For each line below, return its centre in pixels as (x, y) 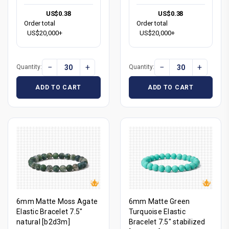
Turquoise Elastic (157, 211)
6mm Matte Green (159, 201)
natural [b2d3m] (43, 222)
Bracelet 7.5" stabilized (167, 222)
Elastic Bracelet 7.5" (50, 211)
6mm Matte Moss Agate (57, 201)
